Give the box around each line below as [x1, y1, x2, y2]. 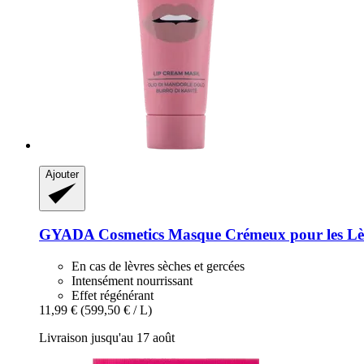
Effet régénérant [71, 288, 154, 303]
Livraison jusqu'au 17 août [39, 331, 175, 345]
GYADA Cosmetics [39, 226, 164, 244]
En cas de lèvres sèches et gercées [71, 259, 245, 274]
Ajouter [45, 167, 79, 180]
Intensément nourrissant [71, 274, 193, 288]
